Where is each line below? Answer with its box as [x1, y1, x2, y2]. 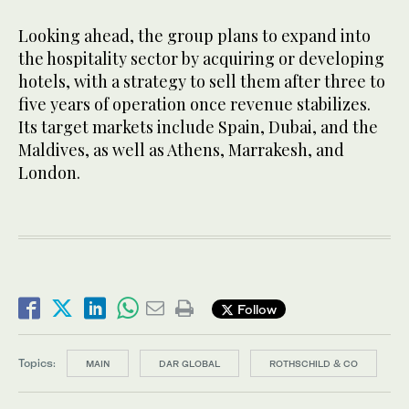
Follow [234, 300, 277, 317]
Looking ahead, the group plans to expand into [18, 25, 371, 47]
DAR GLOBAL [159, 358, 220, 370]
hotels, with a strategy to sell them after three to [18, 70, 385, 93]
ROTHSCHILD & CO [269, 358, 358, 370]
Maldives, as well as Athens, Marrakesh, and [18, 139, 344, 162]
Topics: [18, 356, 56, 371]
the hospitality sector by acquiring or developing [18, 47, 384, 70]
